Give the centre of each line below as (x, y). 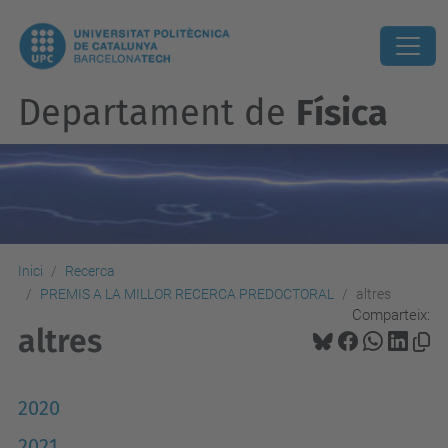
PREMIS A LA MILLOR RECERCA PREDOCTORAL (187, 294)
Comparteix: (391, 314)
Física (342, 113)
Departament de (157, 113)
